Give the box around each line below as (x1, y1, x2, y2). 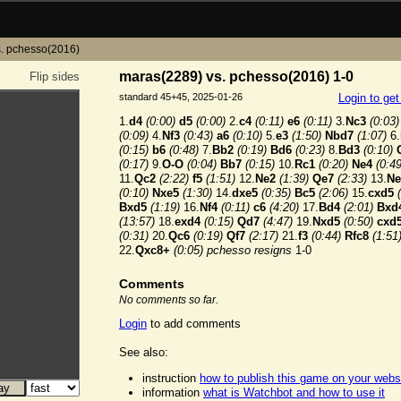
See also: (119, 346, 168, 360)
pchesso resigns (207, 243, 292, 258)
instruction (142, 371, 200, 386)
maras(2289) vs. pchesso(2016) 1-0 (119, 68, 354, 84)
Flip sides (30, 70, 80, 83)
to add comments (147, 317, 241, 331)
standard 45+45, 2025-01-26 (119, 91, 243, 103)
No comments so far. (119, 294, 218, 306)
